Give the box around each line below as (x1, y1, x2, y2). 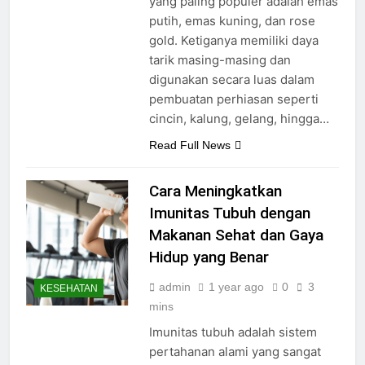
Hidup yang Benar (148, 248, 269, 267)
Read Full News (148, 139, 231, 152)
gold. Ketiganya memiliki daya (148, 33, 319, 49)
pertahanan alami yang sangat (148, 344, 321, 360)
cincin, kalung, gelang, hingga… (148, 111, 329, 127)
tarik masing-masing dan (148, 52, 291, 68)
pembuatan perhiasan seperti (148, 91, 319, 108)
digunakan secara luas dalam (148, 72, 314, 88)
